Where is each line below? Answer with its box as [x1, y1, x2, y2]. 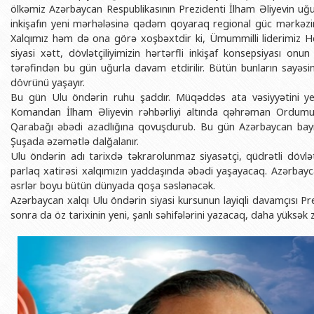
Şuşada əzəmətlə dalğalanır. [11, 135, 139, 149]
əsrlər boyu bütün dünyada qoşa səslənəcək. [11, 179, 215, 193]
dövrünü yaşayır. [11, 76, 85, 90]
